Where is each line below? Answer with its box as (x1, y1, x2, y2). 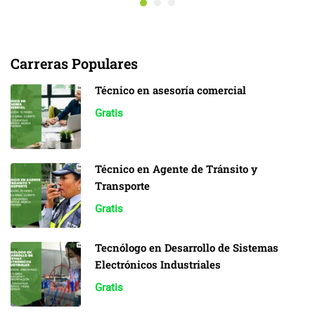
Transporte (95, 178, 150, 193)
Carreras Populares (11, 53, 138, 72)
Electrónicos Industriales (95, 257, 221, 271)
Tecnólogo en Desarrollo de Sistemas (95, 240, 278, 255)
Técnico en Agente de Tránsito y (95, 161, 257, 176)
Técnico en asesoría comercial (95, 82, 246, 97)
